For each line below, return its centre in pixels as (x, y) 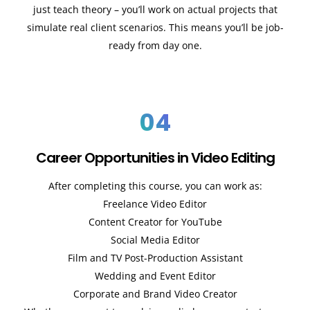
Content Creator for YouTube (155, 221)
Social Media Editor (155, 239)
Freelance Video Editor (155, 203)
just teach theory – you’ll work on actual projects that (155, 10)
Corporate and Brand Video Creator (155, 293)
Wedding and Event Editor (155, 275)
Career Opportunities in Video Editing (155, 157)
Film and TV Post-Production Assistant (155, 257)
